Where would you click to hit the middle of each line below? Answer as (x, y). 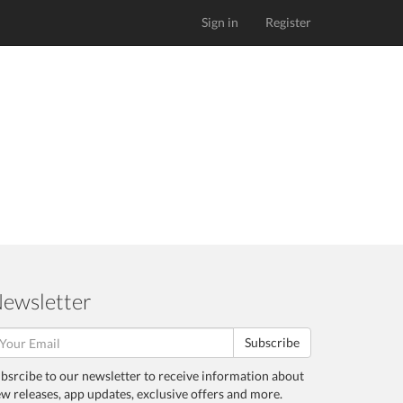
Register (288, 22)
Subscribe (272, 342)
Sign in (220, 22)
